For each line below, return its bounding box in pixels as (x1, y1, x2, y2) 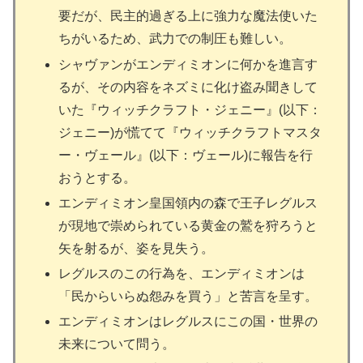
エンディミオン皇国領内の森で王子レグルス (58, 195, 318, 210)
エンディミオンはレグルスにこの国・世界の (58, 314, 318, 329)
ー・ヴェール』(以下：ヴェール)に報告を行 (58, 147, 314, 162)
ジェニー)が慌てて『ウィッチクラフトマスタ (58, 125, 322, 139)
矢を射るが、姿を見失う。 (58, 241, 215, 255)
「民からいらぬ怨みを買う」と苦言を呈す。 (58, 289, 318, 303)
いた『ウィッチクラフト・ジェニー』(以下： (58, 102, 322, 117)
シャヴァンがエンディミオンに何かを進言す (58, 57, 318, 71)
